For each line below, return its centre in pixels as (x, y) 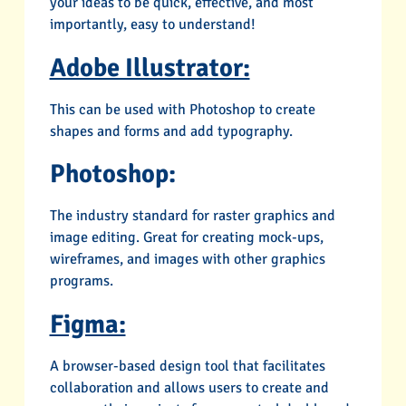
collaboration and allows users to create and (189, 387)
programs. (81, 281)
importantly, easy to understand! (152, 25)
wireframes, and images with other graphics (187, 260)
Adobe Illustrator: (150, 67)
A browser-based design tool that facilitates (187, 366)
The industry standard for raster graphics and (192, 216)
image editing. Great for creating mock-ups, (186, 238)
